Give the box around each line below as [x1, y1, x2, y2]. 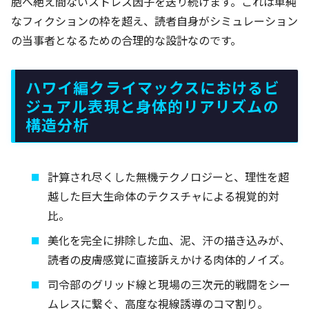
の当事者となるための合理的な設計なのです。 [11, 31, 241, 48]
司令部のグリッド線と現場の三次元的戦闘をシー [48, 276, 291, 293]
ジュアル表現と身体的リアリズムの [26, 94, 279, 117]
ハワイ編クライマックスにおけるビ [26, 75, 280, 98]
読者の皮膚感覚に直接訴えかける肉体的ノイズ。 [48, 251, 291, 268]
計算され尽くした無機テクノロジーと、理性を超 [48, 168, 290, 186]
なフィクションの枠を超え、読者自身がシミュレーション [11, 12, 298, 29]
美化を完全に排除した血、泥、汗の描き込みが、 [48, 232, 291, 249]
